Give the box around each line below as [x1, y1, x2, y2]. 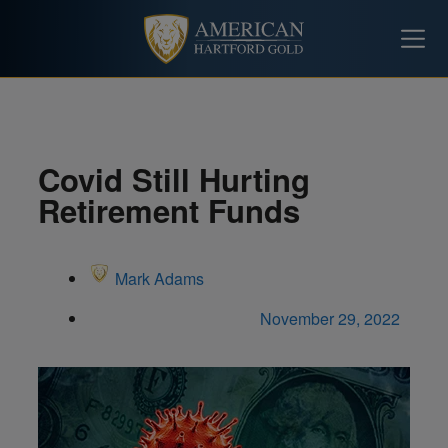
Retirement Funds [38, 188, 300, 233]
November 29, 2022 [260, 307, 400, 330]
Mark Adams [115, 267, 204, 290]
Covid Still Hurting [38, 157, 310, 202]
